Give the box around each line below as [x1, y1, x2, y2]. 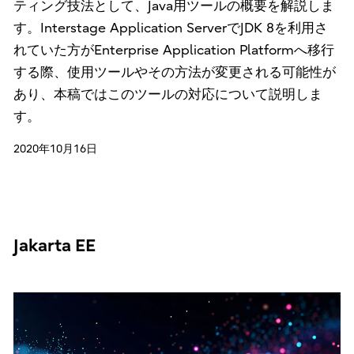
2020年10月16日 [13, 142, 97, 156]
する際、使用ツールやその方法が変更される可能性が [13, 65, 336, 81]
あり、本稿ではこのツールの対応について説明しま [13, 87, 322, 103]
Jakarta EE [13, 235, 96, 257]
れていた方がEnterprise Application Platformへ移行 [13, 43, 334, 58]
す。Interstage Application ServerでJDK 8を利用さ [13, 21, 328, 36]
